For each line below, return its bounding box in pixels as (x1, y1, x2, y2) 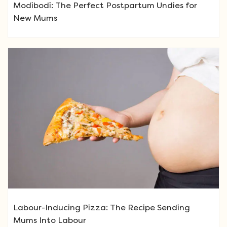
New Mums (13, 13, 57, 23)
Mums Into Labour (13, 215, 86, 225)
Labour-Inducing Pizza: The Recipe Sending (13, 203, 190, 213)
